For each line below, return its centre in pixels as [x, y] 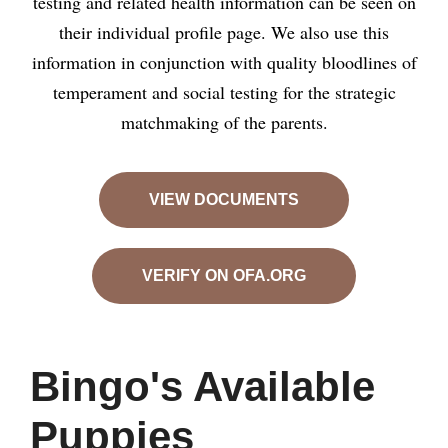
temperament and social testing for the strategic [224, 92]
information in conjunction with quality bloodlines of [224, 62]
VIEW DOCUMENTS [224, 199]
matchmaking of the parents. [224, 122]
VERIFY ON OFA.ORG [224, 275]
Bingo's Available [202, 386]
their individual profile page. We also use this [224, 32]
